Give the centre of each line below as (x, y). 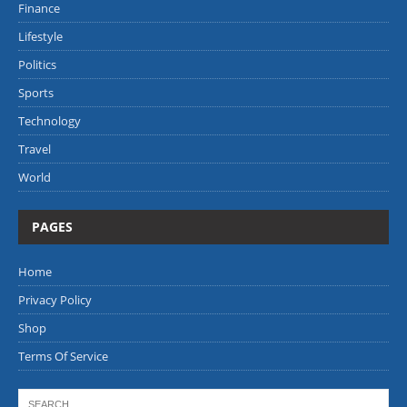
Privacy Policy (55, 299)
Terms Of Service (63, 356)
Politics (37, 64)
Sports (36, 92)
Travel (35, 149)
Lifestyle (40, 36)
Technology (50, 120)
